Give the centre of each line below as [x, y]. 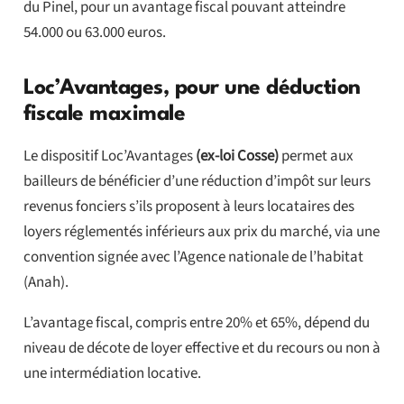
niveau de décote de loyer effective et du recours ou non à [202, 349]
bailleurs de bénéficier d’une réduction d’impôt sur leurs [197, 182]
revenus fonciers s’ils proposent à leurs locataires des [188, 207]
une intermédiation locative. [112, 374]
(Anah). [46, 283]
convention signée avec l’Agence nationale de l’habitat [193, 257]
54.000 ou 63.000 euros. [94, 33]
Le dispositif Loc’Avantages [109, 156]
